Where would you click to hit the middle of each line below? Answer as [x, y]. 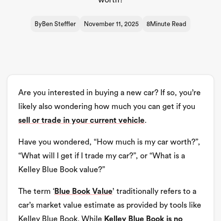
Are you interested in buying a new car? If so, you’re [110, 93]
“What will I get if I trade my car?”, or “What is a [102, 156]
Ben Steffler [59, 24]
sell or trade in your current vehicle [81, 120]
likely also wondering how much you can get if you [107, 107]
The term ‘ [36, 191]
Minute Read [168, 24]
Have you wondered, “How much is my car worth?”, [109, 142]
